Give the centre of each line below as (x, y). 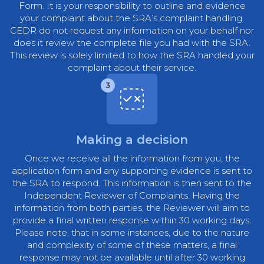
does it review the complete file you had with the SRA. (132, 43)
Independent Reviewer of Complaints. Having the (132, 196)
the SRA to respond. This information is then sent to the (132, 183)
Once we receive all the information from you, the (132, 159)
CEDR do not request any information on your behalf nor (132, 31)
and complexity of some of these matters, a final (132, 245)
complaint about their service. (132, 68)
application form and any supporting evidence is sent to (132, 171)
